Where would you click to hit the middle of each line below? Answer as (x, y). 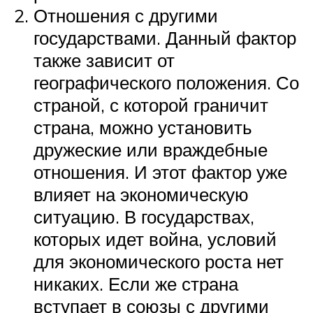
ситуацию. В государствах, (144, 216)
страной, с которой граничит (151, 104)
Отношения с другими (126, 15)
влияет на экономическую (141, 194)
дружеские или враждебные (151, 149)
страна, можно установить (143, 127)
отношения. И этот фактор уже (160, 172)
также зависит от (104, 60)
